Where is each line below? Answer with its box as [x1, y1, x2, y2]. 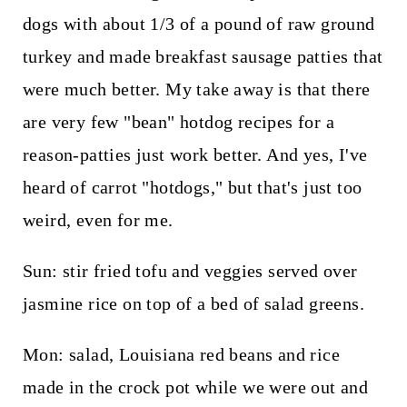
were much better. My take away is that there [22, 78, 371, 99]
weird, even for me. [22, 209, 174, 230]
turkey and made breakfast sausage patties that [22, 45, 383, 66]
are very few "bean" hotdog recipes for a [22, 111, 334, 132]
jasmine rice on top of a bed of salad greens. [22, 293, 364, 313]
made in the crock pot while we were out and [22, 376, 369, 397]
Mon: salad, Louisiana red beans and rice [22, 343, 340, 364]
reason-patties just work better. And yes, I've [22, 144, 368, 164]
